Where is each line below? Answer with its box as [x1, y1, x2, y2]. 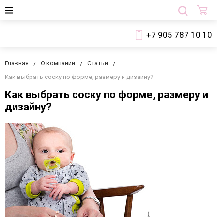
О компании [41, 60, 75, 67]
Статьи [87, 60, 108, 67]
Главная [5, 60, 29, 67]
